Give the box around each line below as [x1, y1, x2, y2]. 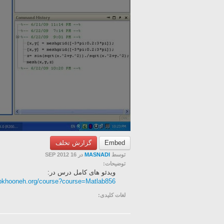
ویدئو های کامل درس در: [47, 168, 115, 176]
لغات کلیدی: [98, 192, 125, 198]
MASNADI [84, 151, 110, 157]
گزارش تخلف [55, 139, 91, 146]
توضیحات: [103, 160, 125, 166]
